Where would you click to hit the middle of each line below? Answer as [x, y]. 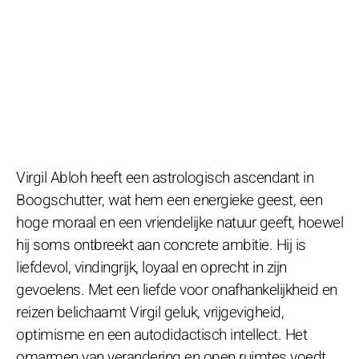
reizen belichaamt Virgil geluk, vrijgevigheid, [150, 312]
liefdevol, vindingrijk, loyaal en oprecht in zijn [151, 267]
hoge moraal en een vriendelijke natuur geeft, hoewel [179, 222]
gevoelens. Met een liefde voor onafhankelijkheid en [177, 290]
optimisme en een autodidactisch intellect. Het [161, 335]
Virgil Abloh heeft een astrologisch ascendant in [165, 177]
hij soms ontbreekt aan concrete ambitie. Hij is [161, 245]
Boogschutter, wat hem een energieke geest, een [169, 200]
